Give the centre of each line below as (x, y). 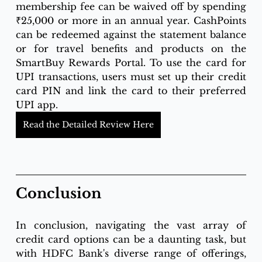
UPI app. (37, 105)
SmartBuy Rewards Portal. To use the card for (131, 63)
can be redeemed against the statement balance (131, 35)
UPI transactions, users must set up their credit (131, 77)
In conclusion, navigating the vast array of (131, 225)
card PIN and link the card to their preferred (131, 91)
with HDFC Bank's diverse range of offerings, (131, 254)
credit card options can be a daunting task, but (131, 239)
